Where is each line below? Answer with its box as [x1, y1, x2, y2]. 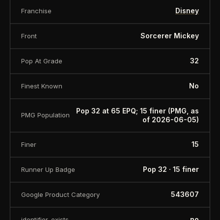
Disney [175, 6, 199, 15]
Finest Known [21, 82, 62, 90]
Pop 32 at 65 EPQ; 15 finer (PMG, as [76, 106, 199, 115]
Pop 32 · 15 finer [143, 165, 199, 173]
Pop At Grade [21, 56, 62, 65]
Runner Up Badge [21, 165, 75, 173]
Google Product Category [21, 190, 100, 198]
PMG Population [21, 111, 70, 119]
